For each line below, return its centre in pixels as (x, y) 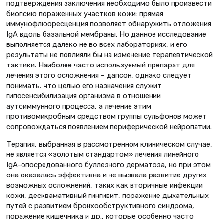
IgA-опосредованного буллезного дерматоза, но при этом (109, 165)
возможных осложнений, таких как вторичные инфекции (105, 186)
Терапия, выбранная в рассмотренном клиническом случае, (109, 144)
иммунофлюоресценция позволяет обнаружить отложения (109, 24)
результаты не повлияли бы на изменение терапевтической (109, 55)
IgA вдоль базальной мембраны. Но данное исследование (106, 34)
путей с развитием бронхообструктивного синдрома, (100, 206)
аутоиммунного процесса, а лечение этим (79, 106)
